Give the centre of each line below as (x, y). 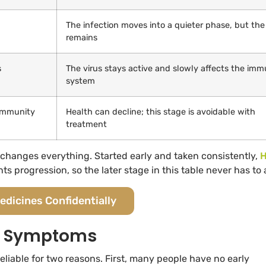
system (80, 81)
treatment (86, 125)
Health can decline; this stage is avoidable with (161, 112)
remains (82, 38)
